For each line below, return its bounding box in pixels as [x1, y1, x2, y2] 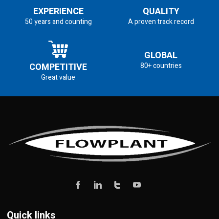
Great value [41, 72, 75, 83]
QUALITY [142, 5, 179, 19]
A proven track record [128, 17, 194, 27]
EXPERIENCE [33, 5, 84, 19]
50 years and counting [24, 17, 92, 27]
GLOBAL [144, 49, 177, 63]
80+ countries [140, 61, 182, 71]
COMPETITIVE [29, 61, 87, 74]
